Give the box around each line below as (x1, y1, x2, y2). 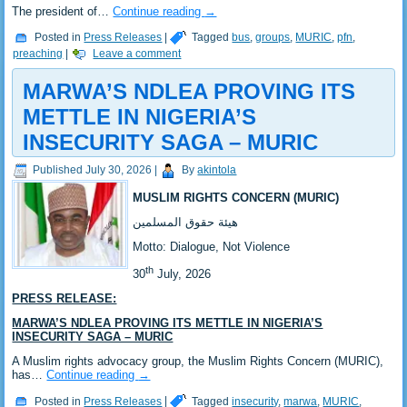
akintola (197, 164, 237, 177)
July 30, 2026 (85, 164, 153, 177)
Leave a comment (93, 47, 182, 61)
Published (33, 164, 84, 177)
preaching (13, 47, 64, 61)
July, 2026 (154, 267, 212, 282)
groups (255, 31, 291, 45)
